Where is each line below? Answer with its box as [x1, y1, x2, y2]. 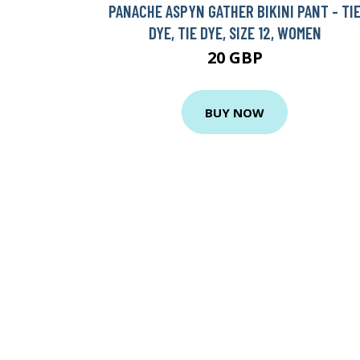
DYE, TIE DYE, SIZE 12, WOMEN [148, 22, 321, 43]
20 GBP [207, 47, 263, 69]
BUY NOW [205, 104, 264, 121]
